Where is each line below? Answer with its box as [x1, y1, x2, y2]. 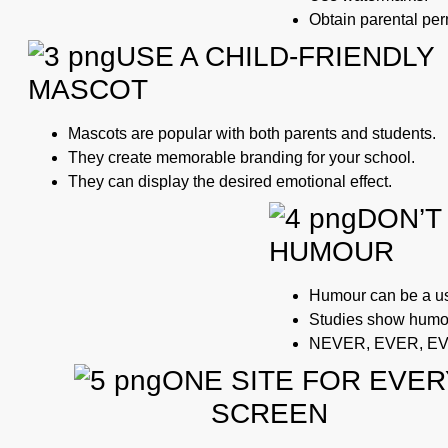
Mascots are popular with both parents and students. [68, 124, 436, 142]
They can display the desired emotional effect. [68, 172, 392, 190]
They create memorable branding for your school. [68, 148, 415, 166]
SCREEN [210, 397, 328, 429]
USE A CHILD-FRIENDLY [116, 40, 434, 72]
